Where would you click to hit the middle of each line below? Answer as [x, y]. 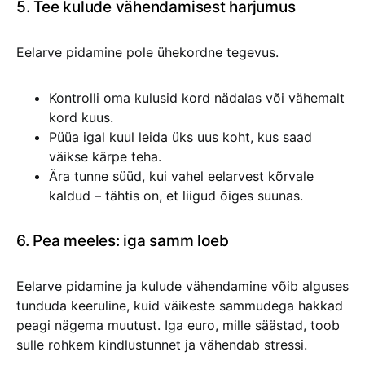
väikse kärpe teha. [105, 156]
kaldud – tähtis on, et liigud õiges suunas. [176, 196]
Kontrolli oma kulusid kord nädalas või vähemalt [197, 98]
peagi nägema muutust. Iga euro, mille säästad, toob [178, 325]
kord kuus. [81, 117]
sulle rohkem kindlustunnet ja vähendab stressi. [162, 345]
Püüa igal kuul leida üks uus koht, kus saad [180, 137]
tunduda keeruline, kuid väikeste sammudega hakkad [180, 306]
